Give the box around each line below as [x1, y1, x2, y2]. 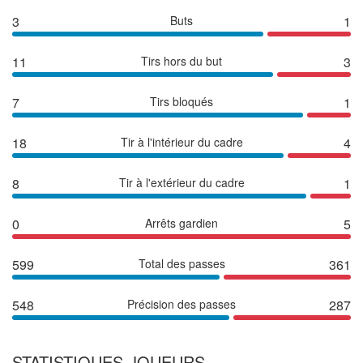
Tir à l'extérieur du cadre [118, 173, 245, 190]
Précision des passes [127, 295, 236, 312]
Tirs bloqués [150, 92, 213, 109]
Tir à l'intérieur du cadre [120, 133, 243, 150]
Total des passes [138, 254, 225, 271]
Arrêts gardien [145, 214, 218, 231]
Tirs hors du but [141, 52, 222, 69]
